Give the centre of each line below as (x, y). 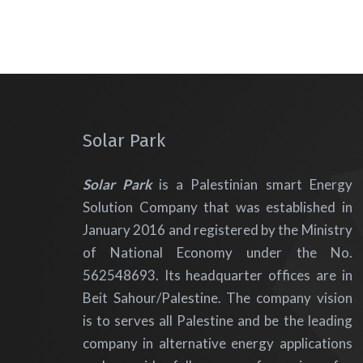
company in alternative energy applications (218, 344)
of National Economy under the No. (218, 253)
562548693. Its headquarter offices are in (218, 275)
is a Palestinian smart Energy (252, 185)
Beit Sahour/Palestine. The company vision (218, 298)
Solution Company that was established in (218, 207)
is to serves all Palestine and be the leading (218, 321)
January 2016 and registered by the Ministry (218, 230)
